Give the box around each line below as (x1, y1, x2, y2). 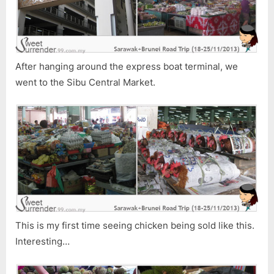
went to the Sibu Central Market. (15, 76, 155, 88)
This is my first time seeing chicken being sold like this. (15, 220, 254, 232)
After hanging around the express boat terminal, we (15, 60, 238, 72)
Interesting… (15, 235, 70, 248)
